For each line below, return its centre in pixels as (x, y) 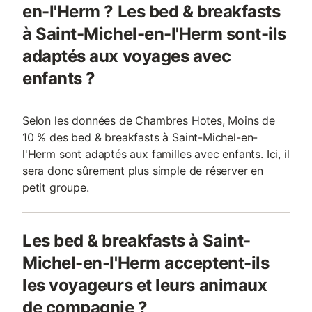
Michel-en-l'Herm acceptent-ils (146, 263)
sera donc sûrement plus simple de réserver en (143, 171)
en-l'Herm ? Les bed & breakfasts (151, 11)
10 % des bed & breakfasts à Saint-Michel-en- (140, 137)
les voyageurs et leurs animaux (145, 285)
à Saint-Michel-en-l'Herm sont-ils (154, 34)
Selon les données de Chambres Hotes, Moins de (149, 120)
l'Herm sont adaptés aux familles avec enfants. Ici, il (156, 154)
